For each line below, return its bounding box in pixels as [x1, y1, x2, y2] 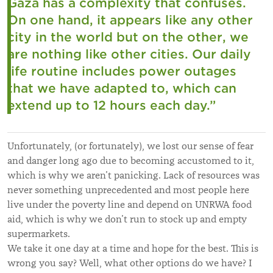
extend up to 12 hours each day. [7, 97, 210, 113]
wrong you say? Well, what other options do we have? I [7, 257, 252, 269]
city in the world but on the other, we [7, 29, 249, 44]
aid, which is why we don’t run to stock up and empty [7, 213, 247, 225]
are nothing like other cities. [7, 46, 192, 62]
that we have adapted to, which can [7, 80, 236, 96]
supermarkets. [7, 227, 70, 240]
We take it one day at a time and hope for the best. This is [7, 242, 258, 255]
